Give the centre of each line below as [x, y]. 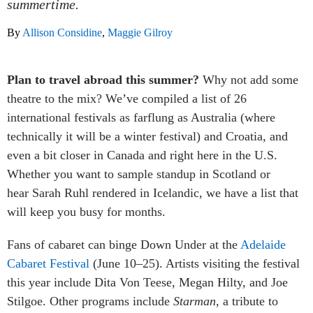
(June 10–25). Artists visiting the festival [195, 263]
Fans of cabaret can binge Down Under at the [124, 244]
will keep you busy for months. [86, 211]
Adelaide [263, 244]
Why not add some [249, 79]
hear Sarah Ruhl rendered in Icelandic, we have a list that [153, 192]
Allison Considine [62, 32]
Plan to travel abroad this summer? [103, 79]
